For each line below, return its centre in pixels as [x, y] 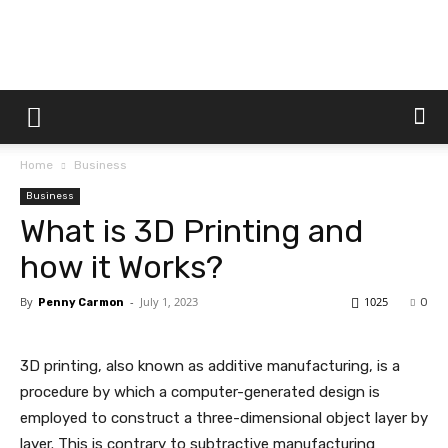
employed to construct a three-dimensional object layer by [224, 418]
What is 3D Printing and [191, 231]
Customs [252, 179]
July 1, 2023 [169, 301]
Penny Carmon [81, 302]
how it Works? [121, 267]
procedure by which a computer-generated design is [200, 392]
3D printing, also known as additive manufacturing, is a [210, 366]
